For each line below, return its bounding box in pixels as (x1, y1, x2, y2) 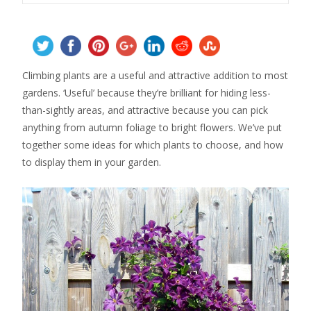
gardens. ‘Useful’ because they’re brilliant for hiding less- (22, 86, 271, 99)
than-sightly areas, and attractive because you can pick (22, 103, 268, 117)
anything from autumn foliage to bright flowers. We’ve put (22, 121, 282, 134)
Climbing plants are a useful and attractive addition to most (22, 69, 288, 82)
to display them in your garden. (22, 155, 161, 169)
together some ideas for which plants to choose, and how (22, 138, 283, 151)
